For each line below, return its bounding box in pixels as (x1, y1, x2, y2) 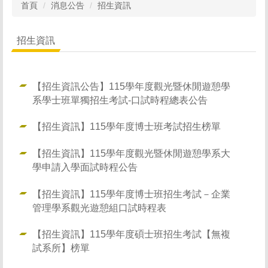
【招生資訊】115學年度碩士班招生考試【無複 (32, 229, 230, 240)
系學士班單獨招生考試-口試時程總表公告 (32, 94, 208, 105)
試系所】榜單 (32, 242, 90, 254)
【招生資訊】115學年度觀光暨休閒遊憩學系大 (32, 148, 230, 159)
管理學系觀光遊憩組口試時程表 (32, 202, 166, 213)
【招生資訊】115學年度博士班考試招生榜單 (32, 121, 221, 132)
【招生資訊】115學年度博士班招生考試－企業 (32, 188, 230, 199)
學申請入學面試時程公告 (32, 162, 138, 173)
